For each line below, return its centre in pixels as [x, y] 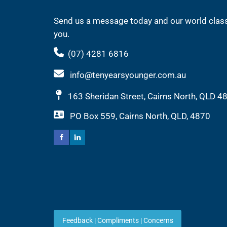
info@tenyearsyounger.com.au [128, 75]
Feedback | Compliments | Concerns [118, 220]
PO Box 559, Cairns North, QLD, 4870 [137, 116]
